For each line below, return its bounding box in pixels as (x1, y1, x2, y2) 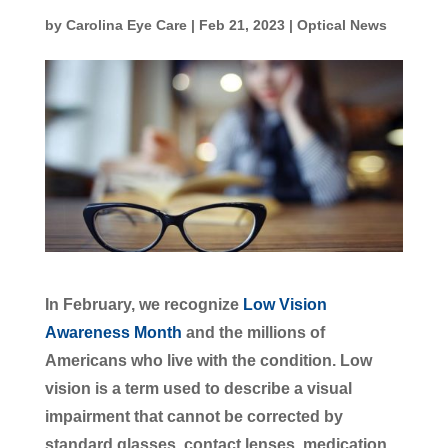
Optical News (296, 16, 387, 33)
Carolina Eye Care (65, 16, 187, 33)
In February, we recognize (44, 295, 243, 313)
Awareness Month (44, 323, 182, 341)
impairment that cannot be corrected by (44, 407, 343, 425)
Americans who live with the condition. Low (44, 351, 372, 369)
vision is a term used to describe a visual (44, 379, 352, 397)
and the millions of (181, 323, 325, 341)
